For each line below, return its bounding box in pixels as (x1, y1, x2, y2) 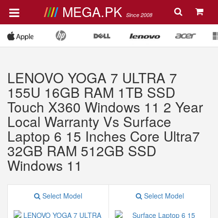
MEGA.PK (62, 2, 126, 21)
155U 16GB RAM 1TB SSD (7, 82, 175, 102)
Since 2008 (126, 11, 152, 18)
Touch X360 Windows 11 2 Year (7, 97, 203, 116)
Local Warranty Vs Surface (7, 111, 171, 131)
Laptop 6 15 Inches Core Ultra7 (7, 126, 200, 145)
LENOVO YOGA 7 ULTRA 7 (7, 68, 177, 87)
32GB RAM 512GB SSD (7, 141, 156, 160)
